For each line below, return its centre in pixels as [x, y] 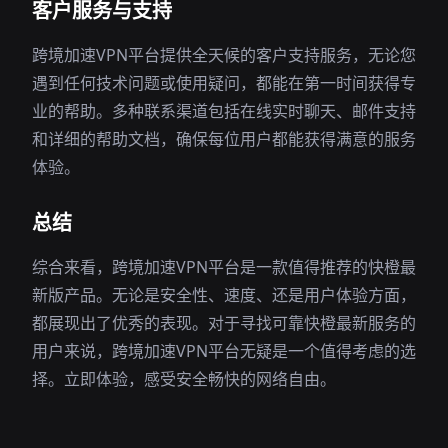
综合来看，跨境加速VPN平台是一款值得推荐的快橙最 [224, 267]
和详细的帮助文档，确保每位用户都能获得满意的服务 [224, 139]
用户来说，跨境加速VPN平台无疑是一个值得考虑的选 [224, 351]
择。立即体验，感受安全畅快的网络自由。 [184, 379]
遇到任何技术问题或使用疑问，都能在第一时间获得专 [224, 83]
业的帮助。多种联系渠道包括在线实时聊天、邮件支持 [224, 111]
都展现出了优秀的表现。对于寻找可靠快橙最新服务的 [224, 323]
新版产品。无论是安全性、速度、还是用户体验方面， [224, 295]
